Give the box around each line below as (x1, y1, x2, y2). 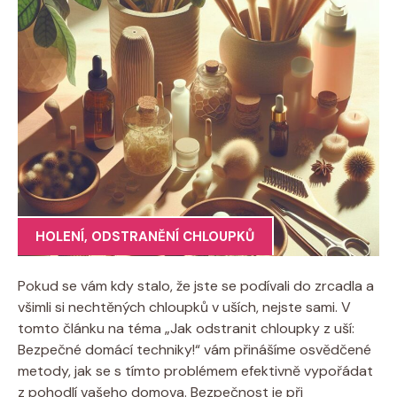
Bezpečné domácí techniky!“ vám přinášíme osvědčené (18, 339, 371, 359)
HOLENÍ (35, 228, 84, 245)
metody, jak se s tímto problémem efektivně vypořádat (18, 361, 373, 380)
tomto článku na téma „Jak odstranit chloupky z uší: (18, 318, 354, 338)
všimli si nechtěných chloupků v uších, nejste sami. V (18, 297, 351, 316)
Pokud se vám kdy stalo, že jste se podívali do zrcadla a (18, 276, 374, 295)
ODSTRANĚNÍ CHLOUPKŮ (91, 228, 254, 245)
